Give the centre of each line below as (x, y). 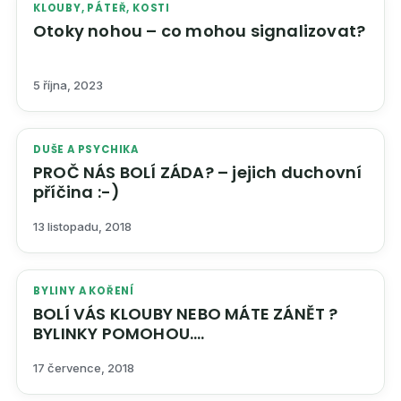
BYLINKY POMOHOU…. (153, 334)
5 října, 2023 (68, 85)
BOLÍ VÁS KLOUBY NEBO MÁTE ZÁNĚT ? (53, 314)
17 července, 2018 (84, 368)
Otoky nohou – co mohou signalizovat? (200, 31)
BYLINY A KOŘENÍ (84, 291)
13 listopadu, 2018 (82, 227)
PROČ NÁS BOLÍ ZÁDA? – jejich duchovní (198, 173)
